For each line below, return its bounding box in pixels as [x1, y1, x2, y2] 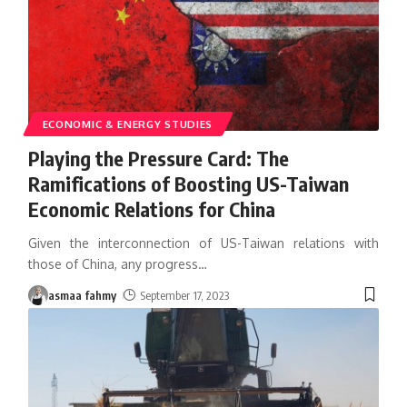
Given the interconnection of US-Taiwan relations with [27, 234, 380, 251]
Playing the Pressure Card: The [27, 144, 289, 171]
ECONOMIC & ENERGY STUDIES [42, 116, 213, 131]
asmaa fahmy [47, 287, 116, 303]
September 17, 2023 [140, 287, 230, 303]
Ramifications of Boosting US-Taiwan [27, 170, 349, 196]
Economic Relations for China [27, 195, 275, 222]
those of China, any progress [27, 255, 198, 272]
